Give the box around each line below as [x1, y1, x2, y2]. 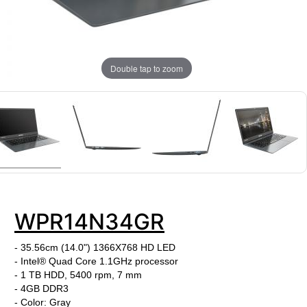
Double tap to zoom [110, 62, 183, 74]
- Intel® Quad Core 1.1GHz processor [14, 256, 178, 267]
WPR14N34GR [14, 208, 164, 235]
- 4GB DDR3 [14, 283, 69, 294]
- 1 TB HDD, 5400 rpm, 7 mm [14, 269, 142, 280]
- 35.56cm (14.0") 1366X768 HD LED [14, 242, 175, 253]
